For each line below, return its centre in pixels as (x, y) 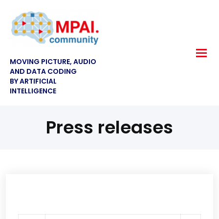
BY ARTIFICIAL (33, 81)
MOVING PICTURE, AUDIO (53, 62)
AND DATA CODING (43, 72)
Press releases (109, 128)
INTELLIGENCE (33, 91)
